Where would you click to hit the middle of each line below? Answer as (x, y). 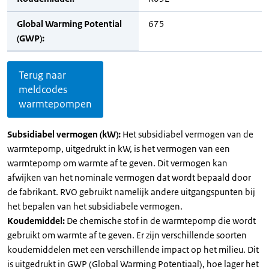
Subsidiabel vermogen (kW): (65, 134)
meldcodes (43, 89)
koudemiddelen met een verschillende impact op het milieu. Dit (133, 249)
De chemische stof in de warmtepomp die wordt (161, 221)
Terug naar (42, 75)
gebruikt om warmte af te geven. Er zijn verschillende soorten (127, 235)
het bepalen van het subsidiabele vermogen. (95, 206)
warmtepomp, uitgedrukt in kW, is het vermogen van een (119, 149)
